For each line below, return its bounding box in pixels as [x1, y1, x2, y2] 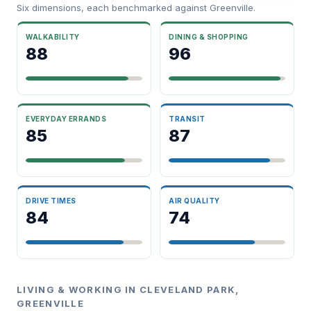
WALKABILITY [26, 32, 80, 41]
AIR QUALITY [169, 196, 220, 205]
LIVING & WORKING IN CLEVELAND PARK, [17, 283, 239, 295]
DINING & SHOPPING [169, 32, 249, 41]
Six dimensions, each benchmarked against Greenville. [17, 1, 255, 13]
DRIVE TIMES [26, 196, 76, 205]
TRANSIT [169, 114, 205, 123]
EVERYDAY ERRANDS [26, 114, 106, 123]
